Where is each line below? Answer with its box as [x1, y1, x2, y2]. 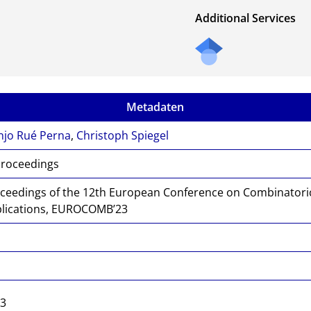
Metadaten [126, 99, 185, 115]
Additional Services [195, 10, 296, 26]
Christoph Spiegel [76, 127, 169, 143]
